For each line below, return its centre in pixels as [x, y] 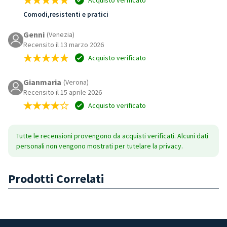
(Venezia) [61, 34]
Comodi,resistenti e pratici [66, 14]
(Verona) [76, 82]
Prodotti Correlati [56, 178]
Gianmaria [42, 82]
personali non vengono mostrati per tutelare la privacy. [100, 146]
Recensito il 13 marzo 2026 [64, 44]
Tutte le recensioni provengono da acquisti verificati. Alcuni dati [112, 136]
